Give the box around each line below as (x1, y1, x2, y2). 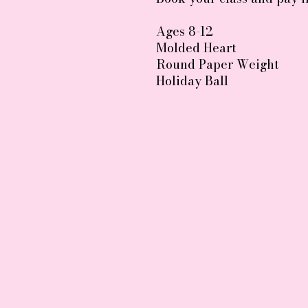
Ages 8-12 (156, 22, 213, 41)
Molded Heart (156, 38, 236, 57)
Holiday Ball (156, 71, 228, 90)
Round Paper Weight (156, 55, 283, 74)
